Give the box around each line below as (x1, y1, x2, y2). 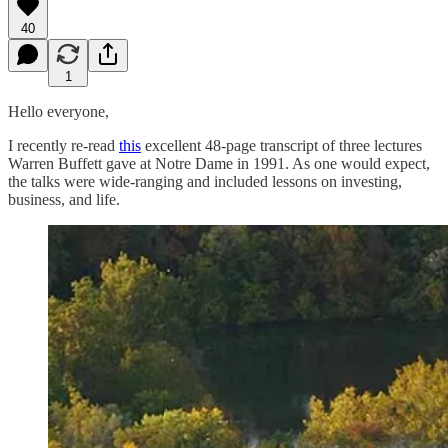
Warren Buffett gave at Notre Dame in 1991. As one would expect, (8, 154, 430, 172)
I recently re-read (8, 136, 119, 154)
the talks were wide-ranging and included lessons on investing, (8, 172, 402, 190)
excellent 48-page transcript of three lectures (141, 136, 422, 154)
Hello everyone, (8, 102, 109, 120)
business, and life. (8, 190, 120, 208)
